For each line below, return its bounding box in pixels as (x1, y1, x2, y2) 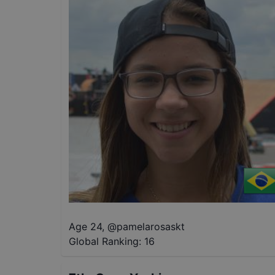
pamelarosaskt (117, 220, 185, 233)
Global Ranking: (69, 234, 141, 247)
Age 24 (69, 220, 102, 233)
